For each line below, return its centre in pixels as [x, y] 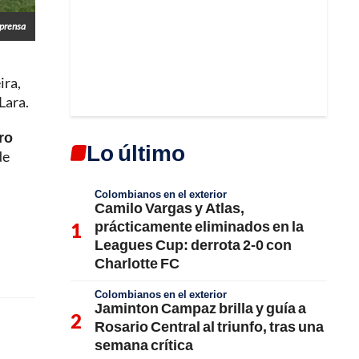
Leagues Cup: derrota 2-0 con [193, 244]
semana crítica [144, 345]
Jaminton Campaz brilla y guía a [200, 308]
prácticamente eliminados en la [199, 226]
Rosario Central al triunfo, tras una [209, 326]
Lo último [136, 152]
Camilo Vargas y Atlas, [169, 208]
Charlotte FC [137, 263]
